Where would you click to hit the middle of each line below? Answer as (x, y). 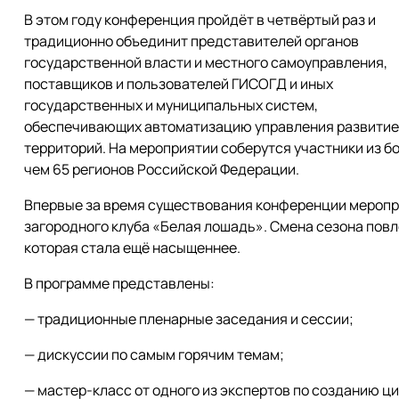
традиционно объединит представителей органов (191, 41)
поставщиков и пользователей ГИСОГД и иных (179, 84)
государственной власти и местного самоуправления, (206, 62)
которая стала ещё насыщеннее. (132, 248)
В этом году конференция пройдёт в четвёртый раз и (200, 20)
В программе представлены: (119, 283)
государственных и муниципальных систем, (171, 105)
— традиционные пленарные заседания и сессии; (189, 319)
